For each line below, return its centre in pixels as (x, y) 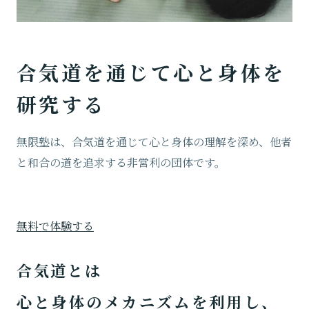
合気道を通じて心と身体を (151, 74)
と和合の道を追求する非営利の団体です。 (121, 162)
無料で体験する (55, 226)
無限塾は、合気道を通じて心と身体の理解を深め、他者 (154, 141)
